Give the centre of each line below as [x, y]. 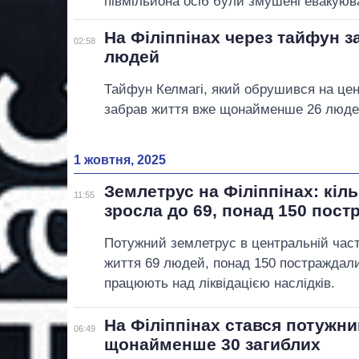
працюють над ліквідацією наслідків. [220, 283]
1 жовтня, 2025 [120, 159]
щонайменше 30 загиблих [213, 345]
